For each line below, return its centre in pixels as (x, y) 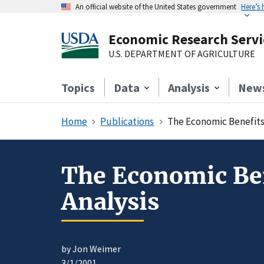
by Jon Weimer (91, 249)
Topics (78, 88)
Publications (127, 121)
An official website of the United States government (156, 6)
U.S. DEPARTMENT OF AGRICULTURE (182, 54)
